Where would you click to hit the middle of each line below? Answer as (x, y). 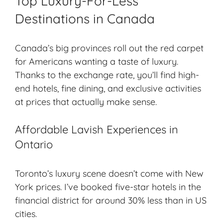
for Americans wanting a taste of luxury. (97, 61)
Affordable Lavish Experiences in (97, 129)
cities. (26, 214)
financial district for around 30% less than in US (111, 200)
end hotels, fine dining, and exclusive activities (108, 88)
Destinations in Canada (85, 18)
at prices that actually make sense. (86, 102)
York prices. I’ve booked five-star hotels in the (108, 187)
